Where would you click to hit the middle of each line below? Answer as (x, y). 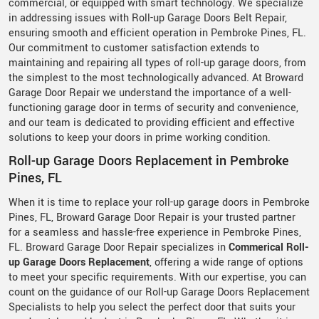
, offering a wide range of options (226, 262)
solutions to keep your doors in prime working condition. (140, 137)
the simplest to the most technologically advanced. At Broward (156, 78)
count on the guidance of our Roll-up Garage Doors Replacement (159, 292)
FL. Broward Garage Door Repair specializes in (119, 247)
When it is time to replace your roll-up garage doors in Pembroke (159, 202)
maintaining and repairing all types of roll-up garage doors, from (157, 63)
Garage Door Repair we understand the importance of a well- (150, 93)
